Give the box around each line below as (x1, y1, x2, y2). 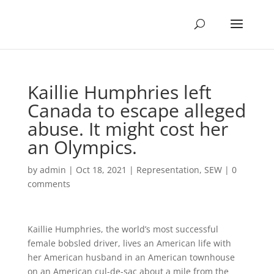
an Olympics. (27, 135, 137, 160)
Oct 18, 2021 (75, 164, 127, 176)
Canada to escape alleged (27, 98, 246, 123)
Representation (136, 164, 199, 176)
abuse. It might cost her (27, 116, 228, 141)
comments (27, 178, 70, 190)
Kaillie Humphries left (27, 80, 212, 105)
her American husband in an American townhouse (27, 251, 235, 263)
